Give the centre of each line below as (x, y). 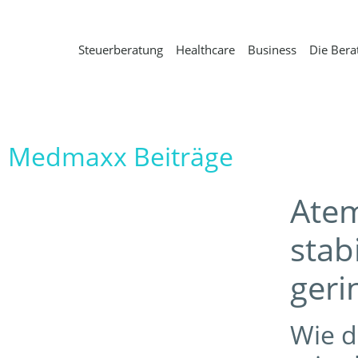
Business (272, 50)
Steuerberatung (121, 50)
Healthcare (205, 50)
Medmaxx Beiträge (121, 156)
